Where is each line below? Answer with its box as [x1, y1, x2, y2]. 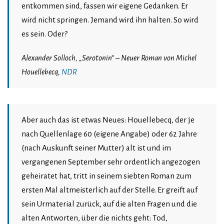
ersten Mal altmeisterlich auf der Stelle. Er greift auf [21, 185, 197, 194]
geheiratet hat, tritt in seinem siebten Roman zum [21, 171, 191, 180]
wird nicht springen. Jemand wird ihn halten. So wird [21, 15, 198, 24]
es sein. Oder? [21, 29, 67, 38]
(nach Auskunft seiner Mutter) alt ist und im [21, 143, 171, 152]
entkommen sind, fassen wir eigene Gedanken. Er [21, 1, 188, 10]
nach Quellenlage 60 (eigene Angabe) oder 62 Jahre [21, 129, 197, 138]
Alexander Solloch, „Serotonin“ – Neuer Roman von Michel [21, 53, 196, 62]
